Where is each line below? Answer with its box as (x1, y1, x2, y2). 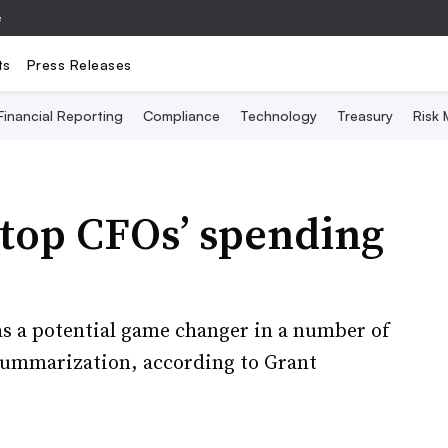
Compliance (142, 107, 220, 124)
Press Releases (26, 55, 132, 73)
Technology (239, 107, 317, 124)
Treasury (336, 107, 393, 124)
